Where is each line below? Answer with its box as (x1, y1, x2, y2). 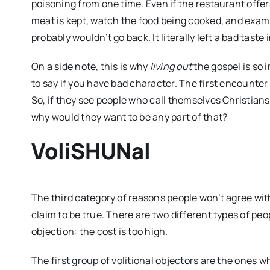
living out (149, 60, 192, 74)
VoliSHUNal (31, 136, 151, 166)
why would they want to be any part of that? (31, 110, 228, 124)
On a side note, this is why (31, 60, 150, 74)
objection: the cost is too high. (31, 224, 168, 238)
